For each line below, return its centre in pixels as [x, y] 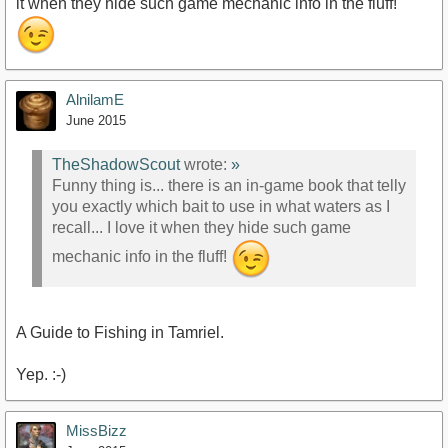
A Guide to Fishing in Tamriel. [120, 332]
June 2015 [96, 120]
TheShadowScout [116, 165]
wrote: [205, 165]
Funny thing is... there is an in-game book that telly [229, 186]
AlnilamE [95, 99]
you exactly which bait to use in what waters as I [221, 207]
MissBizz [96, 430]
